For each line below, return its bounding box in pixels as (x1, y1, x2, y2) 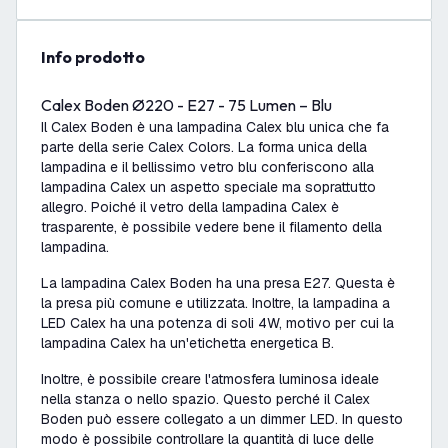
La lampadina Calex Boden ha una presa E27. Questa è (41, 274, 395, 292)
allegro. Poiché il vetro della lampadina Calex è (41, 198, 339, 216)
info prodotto (46, 47, 145, 67)
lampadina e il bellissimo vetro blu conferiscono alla (41, 158, 374, 176)
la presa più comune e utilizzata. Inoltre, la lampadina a (41, 294, 390, 312)
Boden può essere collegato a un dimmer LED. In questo (41, 410, 403, 428)
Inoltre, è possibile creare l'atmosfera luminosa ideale (41, 370, 379, 388)
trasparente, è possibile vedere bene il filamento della (41, 218, 382, 236)
